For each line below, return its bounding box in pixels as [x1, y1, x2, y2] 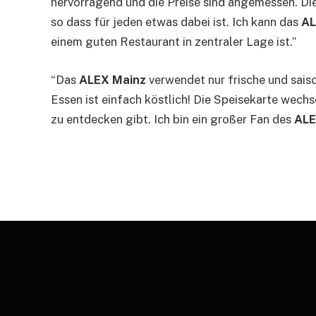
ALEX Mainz [79, 72, 146, 87]
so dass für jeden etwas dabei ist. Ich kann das [51, 15, 301, 30]
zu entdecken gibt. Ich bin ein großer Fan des [51, 111, 294, 126]
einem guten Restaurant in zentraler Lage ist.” [51, 35, 296, 49]
